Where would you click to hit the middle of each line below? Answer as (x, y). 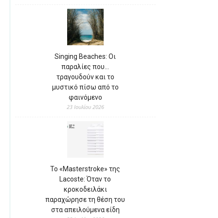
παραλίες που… (85, 67)
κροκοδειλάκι (85, 190)
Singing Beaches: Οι (85, 57)
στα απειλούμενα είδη (85, 210)
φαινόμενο (85, 98)
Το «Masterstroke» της (85, 169)
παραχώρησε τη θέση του (85, 200)
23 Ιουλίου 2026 (85, 107)
